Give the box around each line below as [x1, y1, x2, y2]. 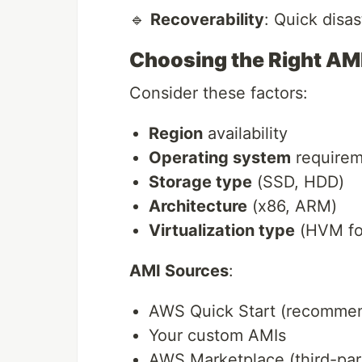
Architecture [149, 196, 247, 217]
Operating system [149, 148, 291, 168]
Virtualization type [149, 221, 295, 241]
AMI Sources [129, 261, 229, 281]
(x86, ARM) [247, 196, 337, 217]
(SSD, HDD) [252, 172, 344, 192]
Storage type [149, 172, 252, 192]
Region [149, 124, 203, 144]
